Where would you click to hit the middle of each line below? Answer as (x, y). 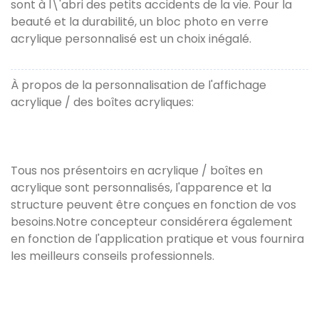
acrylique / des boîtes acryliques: (102, 103)
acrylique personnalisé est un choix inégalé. (131, 39)
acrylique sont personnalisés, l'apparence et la (141, 188)
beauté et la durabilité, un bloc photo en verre (140, 22)
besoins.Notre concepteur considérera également (152, 222)
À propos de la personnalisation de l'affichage (138, 85)
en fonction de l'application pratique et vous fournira (157, 239)
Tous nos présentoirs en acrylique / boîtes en (137, 171)
